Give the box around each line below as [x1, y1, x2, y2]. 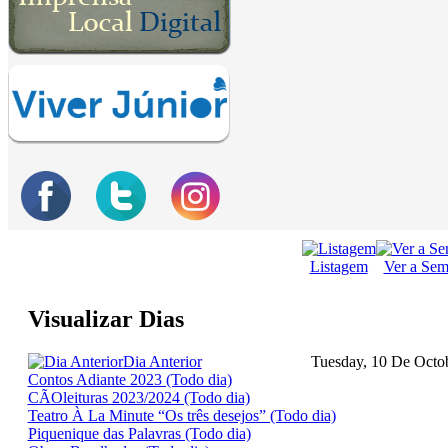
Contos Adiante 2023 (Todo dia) [27, 371, 232, 389]
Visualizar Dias [27, 306, 184, 333]
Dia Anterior [122, 353, 202, 371]
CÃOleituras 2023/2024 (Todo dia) [27, 389, 250, 407]
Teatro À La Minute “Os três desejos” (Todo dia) [27, 407, 336, 425]
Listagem [309, 258, 368, 276]
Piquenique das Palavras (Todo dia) [27, 425, 251, 443]
